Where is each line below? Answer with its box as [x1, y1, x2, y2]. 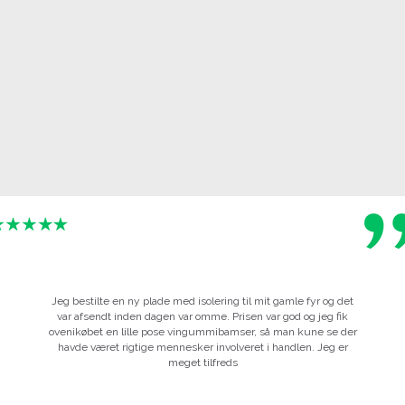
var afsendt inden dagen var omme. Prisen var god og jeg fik [57, 309, 348, 323]
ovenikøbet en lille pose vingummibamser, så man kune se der [48, 325, 357, 338]
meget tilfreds [167, 355, 238, 369]
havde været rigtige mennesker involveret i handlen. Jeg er [57, 340, 348, 353]
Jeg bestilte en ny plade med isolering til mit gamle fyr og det [52, 294, 353, 307]
